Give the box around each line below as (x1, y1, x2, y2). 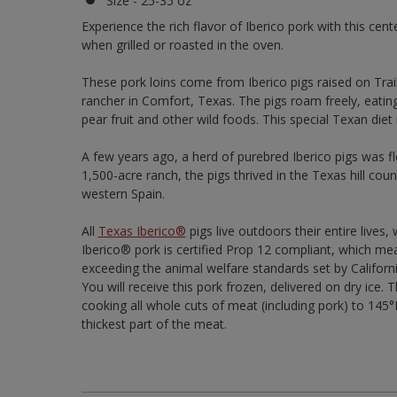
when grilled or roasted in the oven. (81, 35, 284, 53)
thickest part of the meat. (81, 315, 227, 332)
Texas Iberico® (97, 222, 186, 239)
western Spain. (81, 184, 165, 202)
